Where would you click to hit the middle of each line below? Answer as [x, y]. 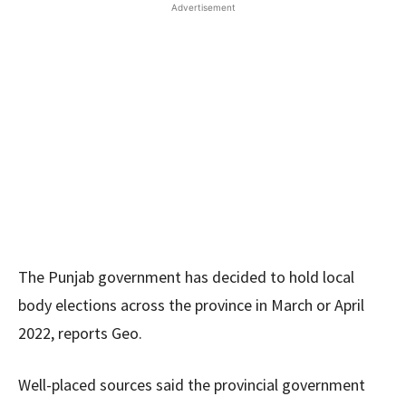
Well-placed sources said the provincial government [192, 385]
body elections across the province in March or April [191, 305]
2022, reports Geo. [80, 333]
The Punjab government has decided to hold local [186, 277]
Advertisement [203, 7]
